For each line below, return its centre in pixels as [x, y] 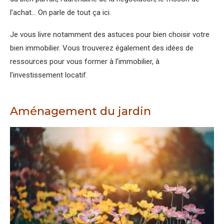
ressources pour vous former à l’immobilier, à [85, 61]
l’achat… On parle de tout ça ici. [60, 12]
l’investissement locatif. [49, 75]
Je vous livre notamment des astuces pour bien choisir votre [110, 34]
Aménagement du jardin [80, 111]
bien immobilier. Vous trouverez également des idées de [102, 48]
